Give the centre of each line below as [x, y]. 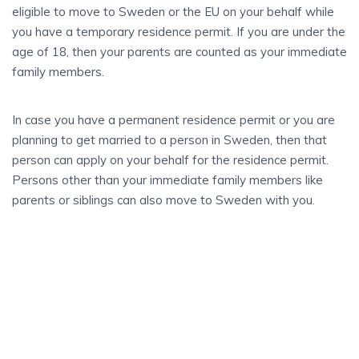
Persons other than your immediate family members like [167, 180]
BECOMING [61, 338]
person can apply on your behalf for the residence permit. [170, 160]
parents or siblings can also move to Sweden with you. [163, 200]
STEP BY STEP [71, 249]
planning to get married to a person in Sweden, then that [169, 140]
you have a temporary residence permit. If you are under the [179, 32]
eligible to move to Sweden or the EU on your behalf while [173, 12]
